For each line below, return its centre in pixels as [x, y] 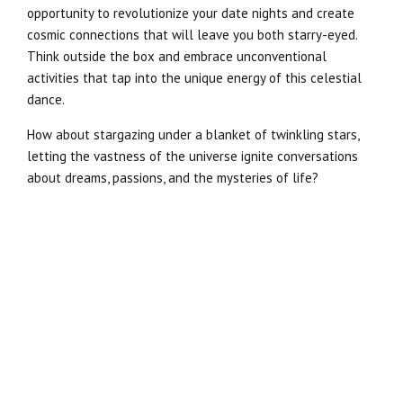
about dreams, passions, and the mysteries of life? [173, 178]
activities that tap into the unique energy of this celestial [194, 78]
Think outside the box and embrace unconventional [177, 57]
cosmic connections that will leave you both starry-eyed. [192, 35]
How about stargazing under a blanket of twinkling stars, [193, 135]
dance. [46, 100]
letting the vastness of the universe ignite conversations [193, 157]
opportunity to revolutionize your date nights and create [191, 13]
